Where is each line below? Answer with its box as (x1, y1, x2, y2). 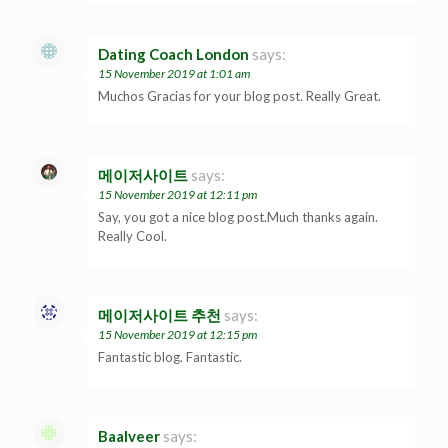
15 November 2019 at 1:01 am (98, 65, 250, 81)
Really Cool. (98, 227, 167, 244)
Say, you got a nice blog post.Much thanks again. (98, 208, 378, 225)
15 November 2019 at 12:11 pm (98, 186, 257, 202)
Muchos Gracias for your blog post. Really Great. (98, 87, 381, 104)
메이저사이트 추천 (98, 305, 221, 324)
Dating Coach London (98, 44, 249, 63)
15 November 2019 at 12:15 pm (98, 326, 257, 342)
